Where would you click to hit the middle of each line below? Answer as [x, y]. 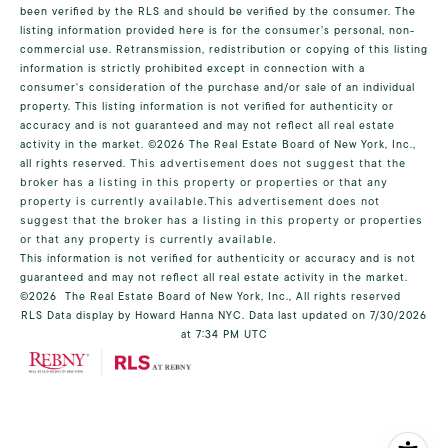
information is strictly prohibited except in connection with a [192, 68]
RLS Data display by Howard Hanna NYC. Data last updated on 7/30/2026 [224, 315]
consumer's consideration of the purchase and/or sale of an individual [217, 87]
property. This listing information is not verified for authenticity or [207, 106]
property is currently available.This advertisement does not [200, 201]
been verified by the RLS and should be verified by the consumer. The [218, 11]
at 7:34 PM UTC [224, 334]
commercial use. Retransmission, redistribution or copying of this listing [224, 49]
